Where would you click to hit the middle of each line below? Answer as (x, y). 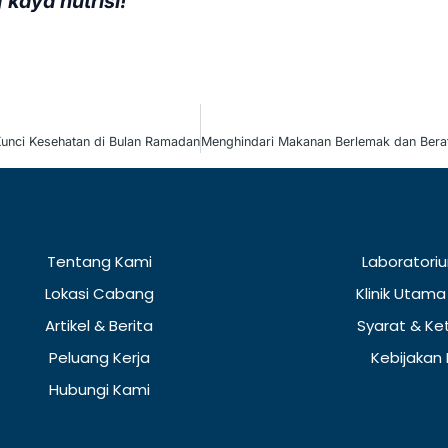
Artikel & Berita (99, 325)
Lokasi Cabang (99, 293)
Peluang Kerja (99, 357)
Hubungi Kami (99, 389)
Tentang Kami (99, 261)
